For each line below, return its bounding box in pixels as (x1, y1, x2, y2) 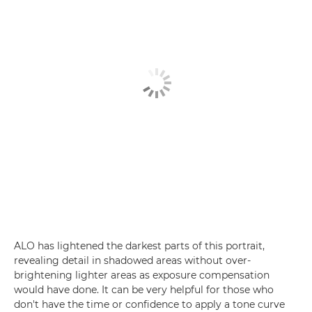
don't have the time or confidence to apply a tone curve (14, 298, 285, 311)
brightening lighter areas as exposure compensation (14, 269, 270, 281)
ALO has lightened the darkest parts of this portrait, (14, 240, 265, 252)
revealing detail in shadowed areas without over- (14, 254, 251, 267)
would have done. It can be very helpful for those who (14, 283, 274, 296)
